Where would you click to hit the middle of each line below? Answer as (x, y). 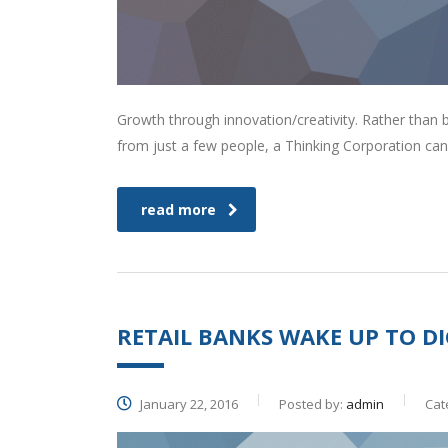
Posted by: (312, 404)
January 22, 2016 (187, 404)
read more (178, 210)
